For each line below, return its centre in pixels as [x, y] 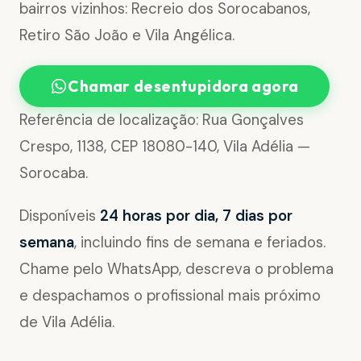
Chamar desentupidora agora [183, 86]
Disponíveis [60, 216]
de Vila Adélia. [67, 322]
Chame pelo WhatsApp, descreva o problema [176, 269]
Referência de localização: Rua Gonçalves [162, 120]
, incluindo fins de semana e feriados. [200, 242]
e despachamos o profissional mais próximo [170, 295]
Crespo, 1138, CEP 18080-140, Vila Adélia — [165, 147]
